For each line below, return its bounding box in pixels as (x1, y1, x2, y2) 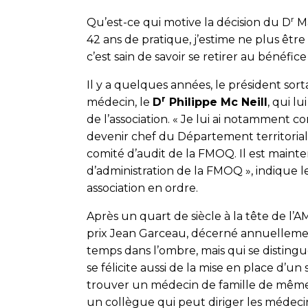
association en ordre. (87, 181, 198, 195)
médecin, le (87, 96, 153, 109)
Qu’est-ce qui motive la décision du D (87, 16, 291, 29)
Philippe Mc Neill (166, 96, 267, 109)
